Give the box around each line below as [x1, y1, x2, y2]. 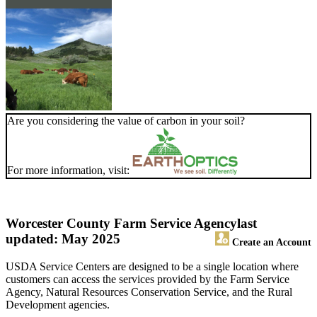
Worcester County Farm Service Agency [6, 216, 237, 231]
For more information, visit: [7, 164, 132, 177]
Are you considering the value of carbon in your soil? [7, 115, 245, 127]
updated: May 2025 [6, 231, 120, 247]
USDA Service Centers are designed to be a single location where [6, 260, 299, 273]
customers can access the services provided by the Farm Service [6, 273, 289, 286]
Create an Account [229, 236, 311, 248]
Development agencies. [6, 299, 110, 311]
